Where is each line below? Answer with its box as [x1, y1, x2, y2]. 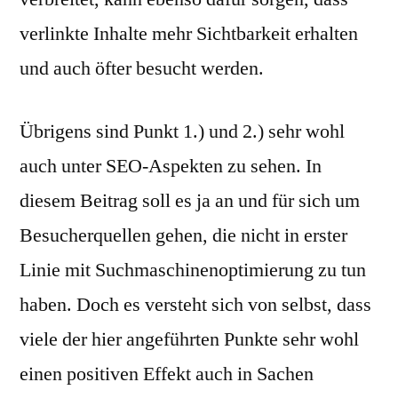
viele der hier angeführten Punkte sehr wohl [20, 327, 359, 352]
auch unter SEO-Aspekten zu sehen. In [20, 154, 322, 179]
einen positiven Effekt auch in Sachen [20, 362, 314, 386]
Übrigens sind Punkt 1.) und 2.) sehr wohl [20, 119, 345, 144]
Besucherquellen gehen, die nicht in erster [20, 223, 347, 248]
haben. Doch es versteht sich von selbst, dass [20, 292, 371, 317]
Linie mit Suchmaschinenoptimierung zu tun [20, 258, 366, 283]
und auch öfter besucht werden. [20, 56, 264, 81]
